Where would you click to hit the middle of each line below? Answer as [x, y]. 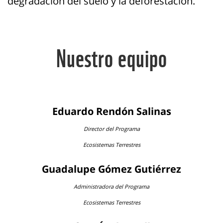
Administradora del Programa [111, 186]
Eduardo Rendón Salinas [111, 111]
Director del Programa [111, 128]
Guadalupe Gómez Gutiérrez [111, 169]
